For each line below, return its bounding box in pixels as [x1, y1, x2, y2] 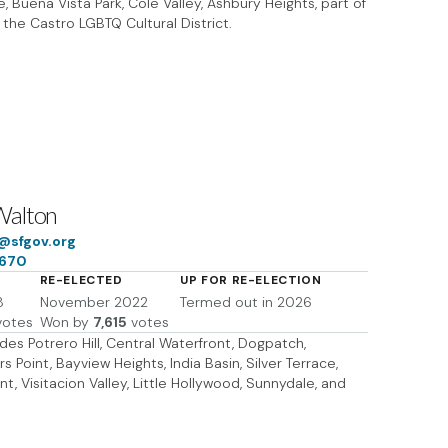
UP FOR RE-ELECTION [180, 272, 322, 288]
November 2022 [39, 293, 148, 311]
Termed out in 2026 [180, 293, 313, 311]
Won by [39, 313, 89, 331]
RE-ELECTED [39, 272, 123, 288]
